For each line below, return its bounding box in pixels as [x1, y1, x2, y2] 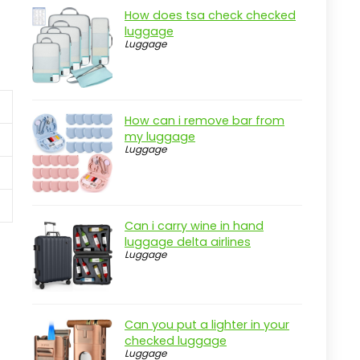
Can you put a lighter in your [125, 317, 289, 333]
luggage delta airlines [125, 234, 251, 250]
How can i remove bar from [125, 112, 284, 129]
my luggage [125, 129, 195, 145]
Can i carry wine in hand [125, 218, 264, 234]
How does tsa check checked [125, 7, 296, 23]
